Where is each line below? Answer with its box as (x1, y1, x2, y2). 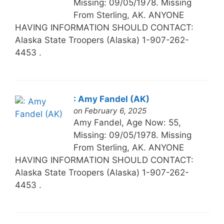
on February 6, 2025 (73, 105, 146, 115)
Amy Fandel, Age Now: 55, (73, 117, 181, 127)
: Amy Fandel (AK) (73, 93, 149, 104)
